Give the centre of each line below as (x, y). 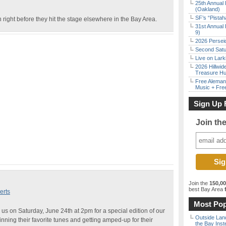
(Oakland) (208, 9)
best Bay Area (206, 189)
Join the (199, 183)
